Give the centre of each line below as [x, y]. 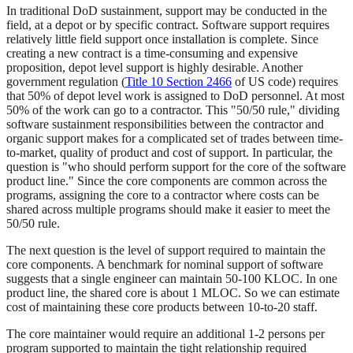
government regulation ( [66, 82]
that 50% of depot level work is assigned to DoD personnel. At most [175, 96]
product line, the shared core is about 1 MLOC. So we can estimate [173, 293]
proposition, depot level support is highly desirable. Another [154, 68]
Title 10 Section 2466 [178, 82]
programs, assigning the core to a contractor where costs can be [163, 195]
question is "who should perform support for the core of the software [176, 167]
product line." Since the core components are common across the [167, 181]
